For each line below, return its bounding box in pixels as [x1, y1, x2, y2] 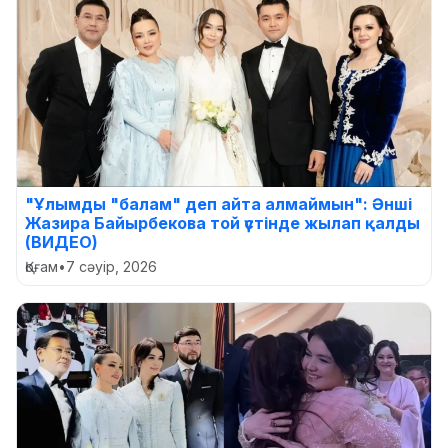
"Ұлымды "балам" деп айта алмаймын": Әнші [25, 194, 412, 215]
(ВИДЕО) [25, 232, 98, 253]
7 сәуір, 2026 [66, 258, 157, 276]
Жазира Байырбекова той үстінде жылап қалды [25, 213, 420, 234]
